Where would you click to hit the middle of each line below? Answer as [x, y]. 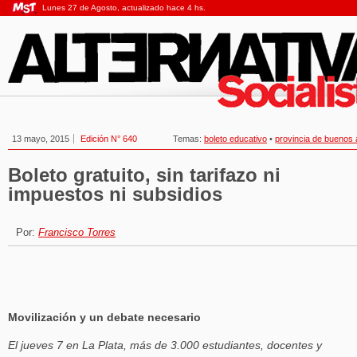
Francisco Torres [77, 233]
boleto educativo [235, 139]
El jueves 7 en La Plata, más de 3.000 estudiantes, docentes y [165, 345]
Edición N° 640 [109, 139]
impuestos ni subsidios [115, 194]
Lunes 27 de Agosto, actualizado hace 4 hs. [124, 8]
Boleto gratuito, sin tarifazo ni [144, 175]
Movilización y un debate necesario [104, 318]
